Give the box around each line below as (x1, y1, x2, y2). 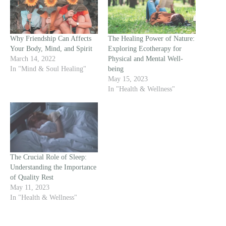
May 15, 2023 (108, 75, 148, 83)
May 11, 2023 (10, 184, 49, 192)
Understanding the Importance (10, 163, 96, 172)
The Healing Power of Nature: (108, 34, 195, 42)
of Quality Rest (10, 174, 53, 182)
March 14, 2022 (10, 54, 55, 63)
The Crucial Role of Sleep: (10, 153, 87, 161)
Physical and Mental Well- (108, 54, 183, 63)
